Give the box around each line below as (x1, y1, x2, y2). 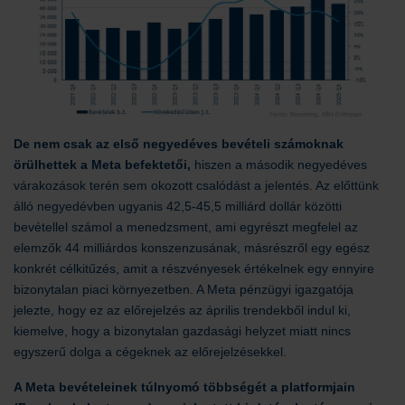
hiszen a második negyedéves (191, 156, 367, 172)
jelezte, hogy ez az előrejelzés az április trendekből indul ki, (14, 302, 351, 317)
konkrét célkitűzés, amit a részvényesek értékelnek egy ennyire (14, 260, 374, 276)
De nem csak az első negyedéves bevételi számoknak (14, 136, 344, 151)
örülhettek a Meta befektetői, (14, 156, 191, 172)
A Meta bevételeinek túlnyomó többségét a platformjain (14, 379, 355, 394)
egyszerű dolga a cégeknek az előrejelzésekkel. (14, 344, 287, 359)
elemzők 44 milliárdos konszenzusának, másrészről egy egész (14, 240, 370, 255)
